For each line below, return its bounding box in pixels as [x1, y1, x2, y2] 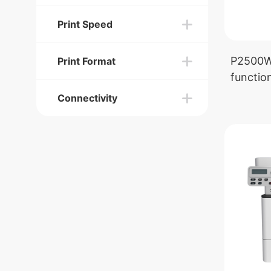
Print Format [57, 55, 116, 67]
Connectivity [57, 92, 117, 104]
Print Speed [57, 18, 113, 30]
